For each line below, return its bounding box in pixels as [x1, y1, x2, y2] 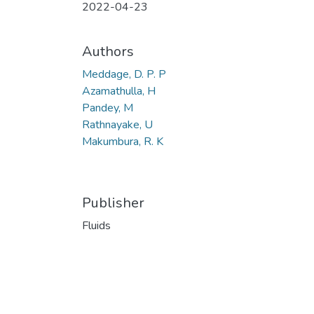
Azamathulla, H [82, 83, 156, 99]
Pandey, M [82, 100, 133, 116]
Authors [82, 42, 134, 61]
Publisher [82, 193, 144, 212]
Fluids [82, 218, 111, 233]
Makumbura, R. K [82, 134, 163, 149]
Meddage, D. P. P [82, 67, 166, 82]
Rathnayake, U [82, 117, 153, 132]
